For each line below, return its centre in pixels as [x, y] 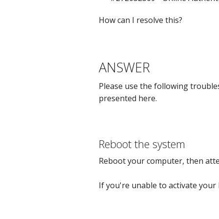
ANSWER [124, 67]
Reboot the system [142, 144]
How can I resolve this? [140, 20]
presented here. [128, 99]
